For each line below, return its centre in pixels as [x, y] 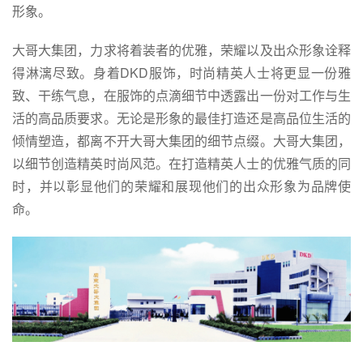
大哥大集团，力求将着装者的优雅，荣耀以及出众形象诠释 [181, 49]
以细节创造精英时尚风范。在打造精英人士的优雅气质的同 [181, 163]
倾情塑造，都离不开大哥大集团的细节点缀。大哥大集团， [181, 140]
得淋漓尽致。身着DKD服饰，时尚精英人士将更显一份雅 [181, 72]
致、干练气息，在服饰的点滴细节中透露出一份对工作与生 [181, 95]
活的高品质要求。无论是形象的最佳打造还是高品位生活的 [181, 117]
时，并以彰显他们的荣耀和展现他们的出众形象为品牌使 [181, 186]
